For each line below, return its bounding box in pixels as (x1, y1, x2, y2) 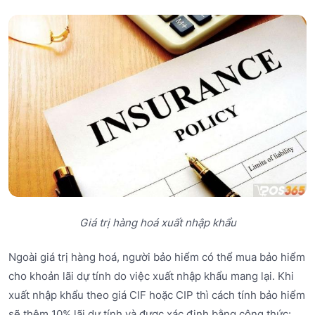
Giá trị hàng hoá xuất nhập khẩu (79, 215, 236, 229)
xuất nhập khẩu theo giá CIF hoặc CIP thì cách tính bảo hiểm (8, 288, 305, 302)
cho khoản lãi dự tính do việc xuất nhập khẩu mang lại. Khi (8, 269, 294, 283)
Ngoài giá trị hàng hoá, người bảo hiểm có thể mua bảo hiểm (8, 250, 305, 264)
